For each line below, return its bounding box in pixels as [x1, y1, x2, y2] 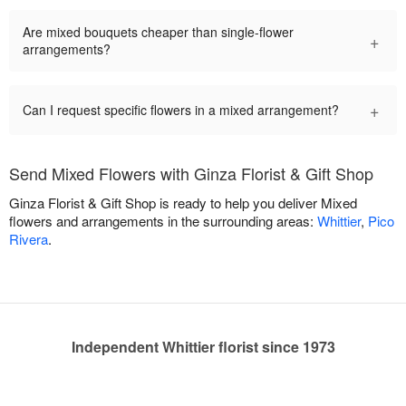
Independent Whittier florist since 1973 [71, 336, 335, 358]
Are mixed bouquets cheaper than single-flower [23, 23, 294, 42]
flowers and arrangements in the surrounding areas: [9, 211, 317, 231]
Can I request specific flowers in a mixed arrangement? [23, 101, 339, 120]
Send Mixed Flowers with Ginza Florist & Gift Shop [9, 161, 373, 186]
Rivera [9, 229, 48, 249]
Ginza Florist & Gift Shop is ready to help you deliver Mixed [9, 193, 357, 213]
